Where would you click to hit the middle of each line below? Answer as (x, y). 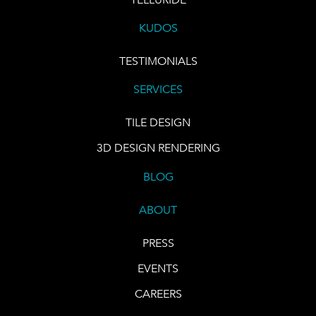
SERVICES (158, 90)
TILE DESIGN (158, 123)
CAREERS (158, 293)
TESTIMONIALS (158, 61)
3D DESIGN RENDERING (158, 148)
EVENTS (158, 268)
